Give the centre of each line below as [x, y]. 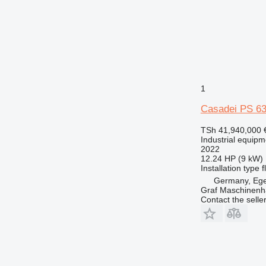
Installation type [230, 168]
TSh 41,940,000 [231, 130]
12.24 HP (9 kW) [232, 158]
